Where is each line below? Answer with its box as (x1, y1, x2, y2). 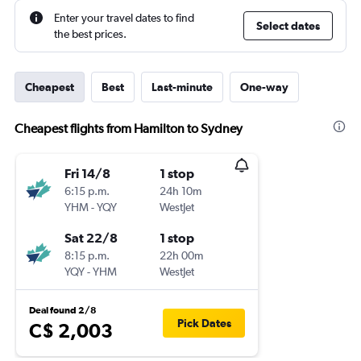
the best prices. (54, 27, 127, 40)
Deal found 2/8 (29, 305, 97, 316)
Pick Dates (176, 317, 231, 330)
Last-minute (151, 81, 213, 93)
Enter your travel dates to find (54, 11, 194, 24)
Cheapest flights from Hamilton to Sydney (15, 121, 243, 136)
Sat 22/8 (64, 230, 118, 245)
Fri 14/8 (64, 166, 110, 180)
